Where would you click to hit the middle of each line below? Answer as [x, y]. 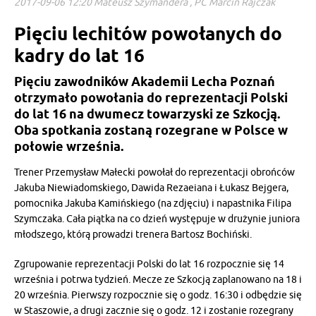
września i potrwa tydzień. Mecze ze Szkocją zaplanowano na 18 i [158, 279]
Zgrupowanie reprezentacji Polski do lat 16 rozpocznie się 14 [149, 264]
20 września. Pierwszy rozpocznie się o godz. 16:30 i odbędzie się [158, 295]
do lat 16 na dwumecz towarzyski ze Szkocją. [147, 114]
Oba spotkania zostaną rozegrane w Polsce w [151, 130]
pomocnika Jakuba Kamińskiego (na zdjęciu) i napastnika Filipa [153, 203]
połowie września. [69, 146]
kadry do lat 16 [79, 55]
